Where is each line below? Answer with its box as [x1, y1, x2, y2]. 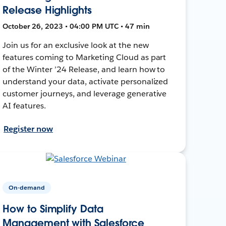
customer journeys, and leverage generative [3, 88, 167, 99]
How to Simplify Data [3, 202, 103, 215]
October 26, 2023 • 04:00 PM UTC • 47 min [3, 21, 150, 31]
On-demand [9, 183, 45, 192]
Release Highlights [3, 3, 92, 17]
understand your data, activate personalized [3, 76, 168, 87]
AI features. [3, 100, 46, 111]
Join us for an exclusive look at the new [3, 39, 149, 50]
